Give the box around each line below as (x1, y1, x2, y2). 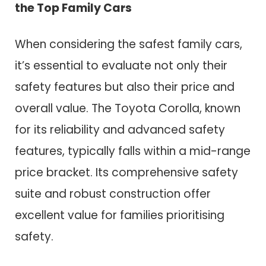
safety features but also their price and (15, 78, 235, 95)
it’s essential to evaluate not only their (15, 57, 227, 74)
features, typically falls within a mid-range (15, 142, 251, 159)
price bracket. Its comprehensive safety (15, 164, 238, 180)
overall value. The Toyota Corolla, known (15, 100, 240, 116)
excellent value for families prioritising (15, 207, 224, 223)
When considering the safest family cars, (15, 36, 242, 52)
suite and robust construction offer (15, 185, 211, 202)
